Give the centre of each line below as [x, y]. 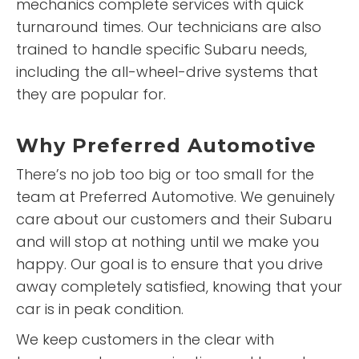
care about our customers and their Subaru [174, 219]
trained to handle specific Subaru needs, [161, 49]
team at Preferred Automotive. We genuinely [175, 197]
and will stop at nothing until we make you [167, 242]
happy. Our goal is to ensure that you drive [169, 264]
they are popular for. [91, 94]
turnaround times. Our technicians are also [169, 27]
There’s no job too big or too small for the [165, 174]
